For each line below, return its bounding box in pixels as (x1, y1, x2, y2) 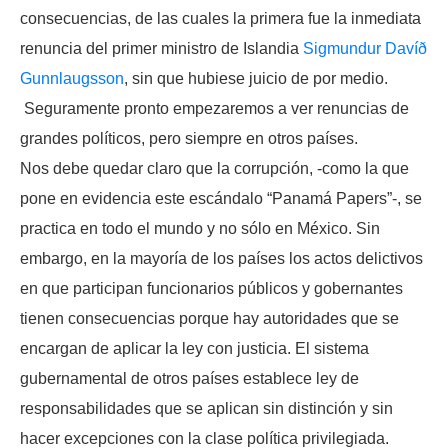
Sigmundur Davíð (303, 40, 427, 58)
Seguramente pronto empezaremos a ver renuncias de (20, 100, 409, 118)
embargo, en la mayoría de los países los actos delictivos (20, 250, 423, 268)
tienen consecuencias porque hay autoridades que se (20, 310, 399, 328)
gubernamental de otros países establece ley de (20, 370, 359, 388)
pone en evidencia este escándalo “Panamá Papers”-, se (20, 190, 422, 208)
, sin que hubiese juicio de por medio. (124, 70, 388, 88)
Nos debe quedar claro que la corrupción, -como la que (20, 160, 409, 178)
